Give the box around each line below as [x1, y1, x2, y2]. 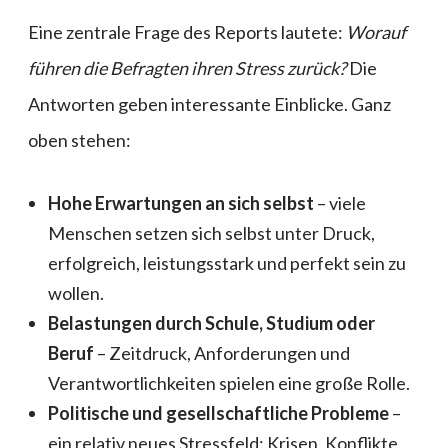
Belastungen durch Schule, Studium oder [48, 312, 375, 335]
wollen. [48, 282, 104, 305]
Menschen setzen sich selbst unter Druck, [48, 222, 375, 245]
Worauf [346, 21, 406, 44]
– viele [314, 192, 366, 215]
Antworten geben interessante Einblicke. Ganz [28, 93, 391, 116]
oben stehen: [28, 129, 131, 152]
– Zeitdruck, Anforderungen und [94, 342, 350, 365]
